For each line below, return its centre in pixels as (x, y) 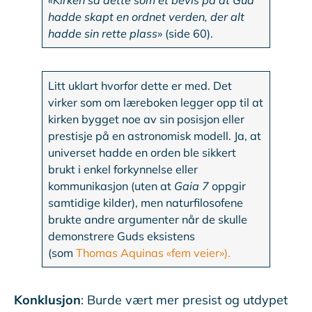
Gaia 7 (193, 186)
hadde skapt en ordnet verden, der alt (147, 17)
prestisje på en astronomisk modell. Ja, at (155, 136)
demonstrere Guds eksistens (122, 236)
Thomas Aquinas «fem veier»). (154, 253)
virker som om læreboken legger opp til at (156, 103)
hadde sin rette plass (103, 34)
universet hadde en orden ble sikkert (142, 153)
